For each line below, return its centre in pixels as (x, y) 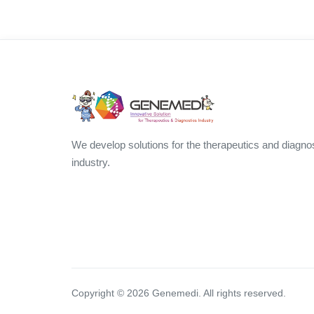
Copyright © (99, 294)
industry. (91, 162)
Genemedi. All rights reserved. (218, 294)
